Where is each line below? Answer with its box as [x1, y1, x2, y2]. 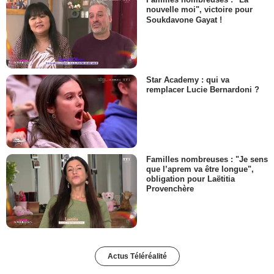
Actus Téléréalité [107, 251, 167, 261]
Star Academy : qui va [146, 75, 229, 84]
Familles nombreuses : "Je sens [146, 155, 268, 165]
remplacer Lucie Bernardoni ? [146, 84, 259, 94]
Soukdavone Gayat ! [146, 15, 222, 24]
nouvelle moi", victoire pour [146, 5, 253, 15]
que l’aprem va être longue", [146, 165, 254, 174]
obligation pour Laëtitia [146, 174, 235, 184]
